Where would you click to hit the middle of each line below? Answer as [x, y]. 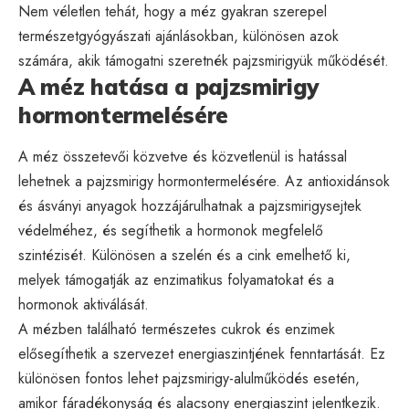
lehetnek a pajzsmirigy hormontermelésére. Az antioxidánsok [204, 181]
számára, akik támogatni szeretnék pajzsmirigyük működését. [204, 60]
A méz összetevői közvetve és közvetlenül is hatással [183, 156]
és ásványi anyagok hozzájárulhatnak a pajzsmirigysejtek [190, 205]
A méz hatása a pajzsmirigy [168, 86]
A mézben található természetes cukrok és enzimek [177, 329]
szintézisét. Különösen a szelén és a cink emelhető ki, [184, 255]
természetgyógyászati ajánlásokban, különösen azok [178, 36]
